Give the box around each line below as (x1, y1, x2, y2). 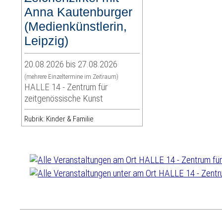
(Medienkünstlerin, (24, 19, 127, 34)
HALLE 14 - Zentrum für (24, 81, 108, 93)
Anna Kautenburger (24, 5, 133, 19)
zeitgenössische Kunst (24, 93, 104, 105)
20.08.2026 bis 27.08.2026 (24, 58, 118, 70)
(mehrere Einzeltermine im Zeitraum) (24, 73, 119, 81)
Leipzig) (24, 34, 69, 48)
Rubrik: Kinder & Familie (24, 114, 94, 124)
